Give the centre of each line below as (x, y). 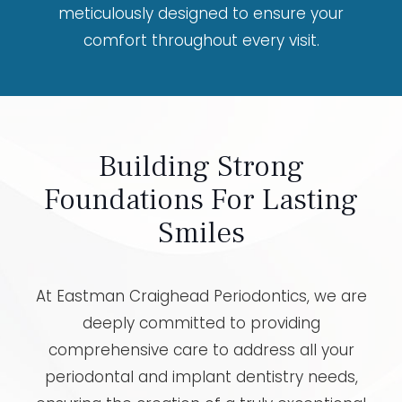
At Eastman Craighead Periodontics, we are (201, 297)
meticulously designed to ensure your (201, 14)
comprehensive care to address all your (201, 350)
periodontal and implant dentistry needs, (201, 377)
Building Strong (201, 166)
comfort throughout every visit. (201, 41)
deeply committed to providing (201, 323)
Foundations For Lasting (201, 200)
